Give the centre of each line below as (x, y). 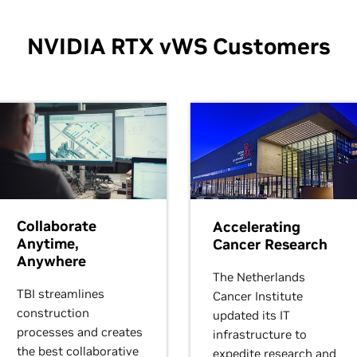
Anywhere (51, 261)
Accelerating (257, 226)
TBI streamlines (61, 293)
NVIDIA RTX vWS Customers (178, 46)
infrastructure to (260, 334)
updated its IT (251, 315)
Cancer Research (270, 244)
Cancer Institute (258, 296)
